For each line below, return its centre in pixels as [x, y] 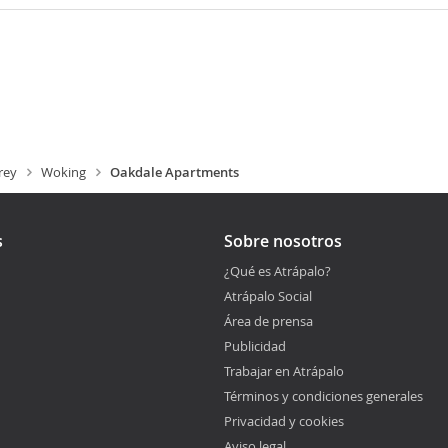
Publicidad [255, 346]
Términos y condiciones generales [323, 396]
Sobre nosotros [283, 241]
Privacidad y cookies [284, 421]
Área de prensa [268, 321]
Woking [63, 172]
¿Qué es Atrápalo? [277, 271]
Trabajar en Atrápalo [284, 371]
